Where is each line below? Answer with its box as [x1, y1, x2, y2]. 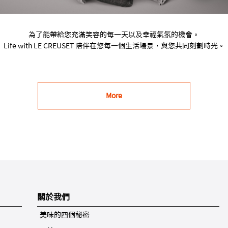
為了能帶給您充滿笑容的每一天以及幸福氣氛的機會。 [28, 31, 199, 38]
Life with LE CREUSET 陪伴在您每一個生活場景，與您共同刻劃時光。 [3, 42, 225, 49]
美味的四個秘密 [39, 211, 90, 218]
